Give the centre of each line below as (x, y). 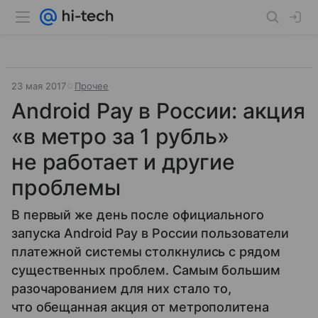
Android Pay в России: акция (158, 111)
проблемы (66, 187)
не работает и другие (124, 162)
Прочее (92, 86)
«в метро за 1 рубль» (121, 136)
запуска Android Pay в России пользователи (150, 233)
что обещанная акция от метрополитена (140, 307)
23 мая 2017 (39, 86)
